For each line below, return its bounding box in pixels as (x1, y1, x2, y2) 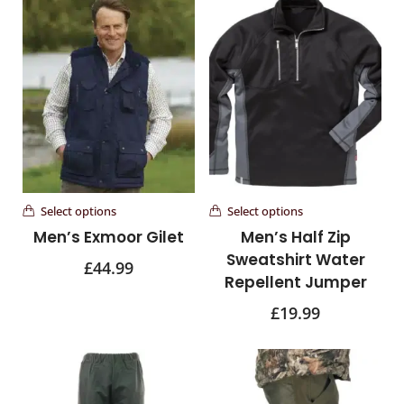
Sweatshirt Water (225, 248, 365, 271)
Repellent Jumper (224, 271, 367, 293)
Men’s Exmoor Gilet (33, 225, 184, 248)
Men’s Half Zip (240, 225, 351, 248)
